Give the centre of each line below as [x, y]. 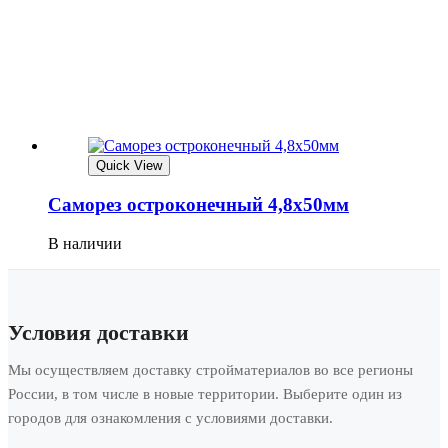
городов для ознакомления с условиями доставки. [170, 418]
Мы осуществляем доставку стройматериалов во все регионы [210, 370]
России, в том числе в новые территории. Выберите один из [205, 394]
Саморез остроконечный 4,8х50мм [198, 205]
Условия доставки [98, 333]
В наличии [85, 244]
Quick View [129, 165]
